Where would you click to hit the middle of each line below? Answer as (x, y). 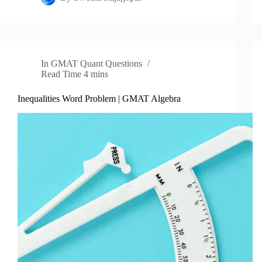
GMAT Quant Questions (97, 64)
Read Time (61, 74)
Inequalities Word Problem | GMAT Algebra (99, 99)
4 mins (96, 74)
